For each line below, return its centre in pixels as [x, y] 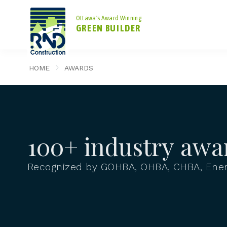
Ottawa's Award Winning [109, 18]
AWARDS [79, 68]
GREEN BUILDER [108, 28]
